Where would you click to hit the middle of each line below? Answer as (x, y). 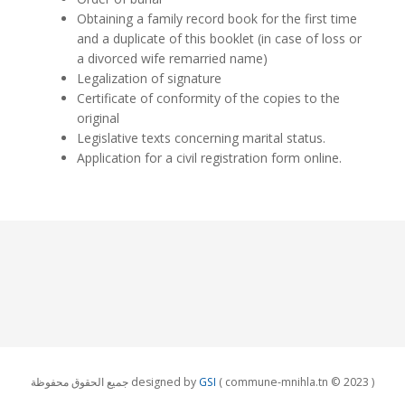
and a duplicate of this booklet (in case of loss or (219, 38)
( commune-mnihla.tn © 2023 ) (295, 381)
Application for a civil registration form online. (209, 157)
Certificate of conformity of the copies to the (208, 98)
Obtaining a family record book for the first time (217, 18)
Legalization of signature (149, 78)
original (98, 118)
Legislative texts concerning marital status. (201, 137)
